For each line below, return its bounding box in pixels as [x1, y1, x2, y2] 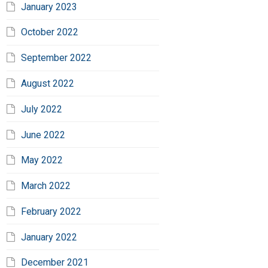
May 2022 [21, 154, 63, 166]
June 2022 [21, 129, 66, 141]
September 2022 [21, 52, 92, 64]
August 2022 [21, 77, 75, 89]
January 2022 [21, 231, 78, 243]
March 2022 [21, 180, 71, 192]
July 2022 [21, 103, 63, 115]
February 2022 [21, 205, 82, 217]
